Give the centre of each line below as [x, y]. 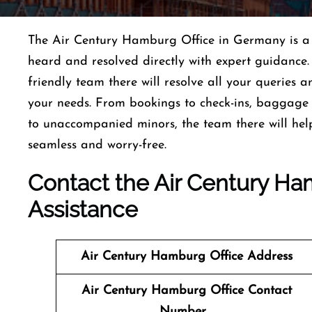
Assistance [83, 209]
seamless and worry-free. [99, 145]
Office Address [251, 257]
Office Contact [251, 291]
